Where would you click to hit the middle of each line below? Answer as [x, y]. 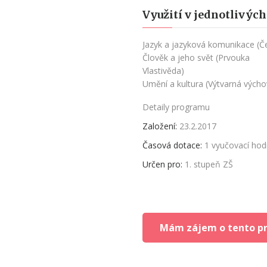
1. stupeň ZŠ [209, 164]
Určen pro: [162, 164]
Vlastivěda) [163, 71]
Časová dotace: [172, 145]
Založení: [160, 126]
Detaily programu [176, 107]
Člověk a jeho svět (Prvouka [196, 58]
